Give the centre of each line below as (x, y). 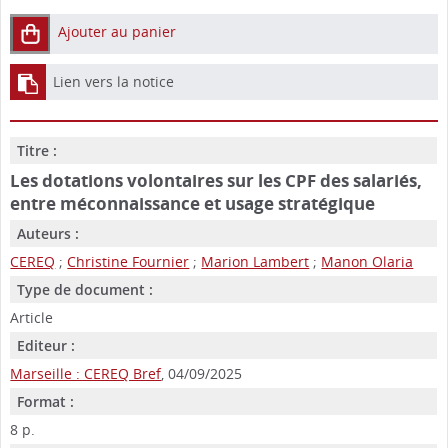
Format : (46, 402)
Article (32, 318)
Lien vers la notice (114, 82)
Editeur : (46, 346)
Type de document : (85, 290)
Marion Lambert (255, 262)
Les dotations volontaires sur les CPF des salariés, (216, 181)
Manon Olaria (367, 262)
